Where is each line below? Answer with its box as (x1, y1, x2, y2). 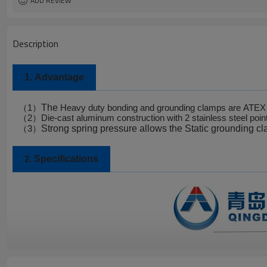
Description (13, 36, 58, 51)
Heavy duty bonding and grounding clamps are (60, 103, 243, 113)
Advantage (35, 72, 84, 82)
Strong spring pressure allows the (41, 123, 185, 133)
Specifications (34, 154, 98, 164)
